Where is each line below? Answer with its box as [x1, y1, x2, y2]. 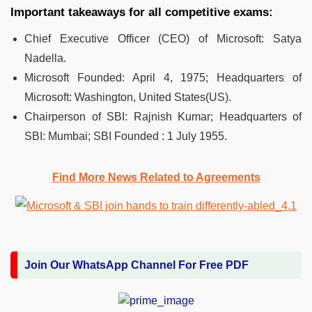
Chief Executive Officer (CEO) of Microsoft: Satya [24, 32, 302, 45]
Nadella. [24, 52, 66, 64]
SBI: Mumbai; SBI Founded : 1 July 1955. [24, 130, 227, 142]
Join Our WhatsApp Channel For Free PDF [24, 258, 249, 271]
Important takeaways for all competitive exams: [10, 5, 273, 19]
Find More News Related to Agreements [52, 171, 260, 183]
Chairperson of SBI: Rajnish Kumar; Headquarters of [24, 110, 302, 123]
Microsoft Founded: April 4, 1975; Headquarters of [24, 71, 302, 84]
